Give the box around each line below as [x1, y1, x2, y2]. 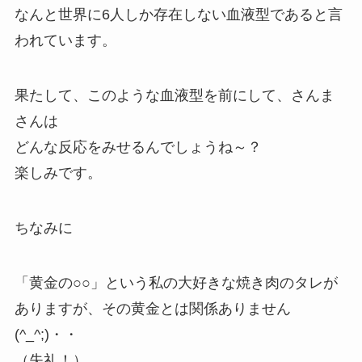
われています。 [14, 32, 116, 49]
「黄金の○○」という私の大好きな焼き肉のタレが [14, 274, 338, 291]
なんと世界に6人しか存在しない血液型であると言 [14, 6, 343, 23]
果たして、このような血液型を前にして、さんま [14, 87, 335, 103]
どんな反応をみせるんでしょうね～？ [14, 139, 262, 155]
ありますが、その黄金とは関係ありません [14, 300, 291, 317]
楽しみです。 [14, 165, 102, 181]
